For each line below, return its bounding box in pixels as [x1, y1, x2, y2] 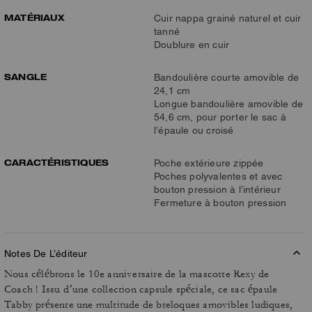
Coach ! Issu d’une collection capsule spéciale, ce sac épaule [4, 283, 278, 296]
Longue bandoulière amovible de [154, 98, 303, 109]
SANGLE [4, 71, 47, 82]
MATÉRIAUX [4, 12, 65, 23]
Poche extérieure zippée [154, 157, 264, 169]
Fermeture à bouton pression [154, 197, 287, 208]
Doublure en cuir [154, 39, 230, 50]
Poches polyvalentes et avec [154, 171, 283, 182]
